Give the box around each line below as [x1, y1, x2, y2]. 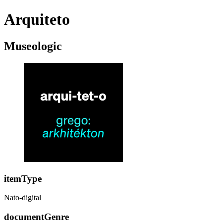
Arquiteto [4, 10, 70, 29]
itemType [4, 173, 42, 184]
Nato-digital [4, 193, 41, 202]
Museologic [4, 39, 62, 53]
